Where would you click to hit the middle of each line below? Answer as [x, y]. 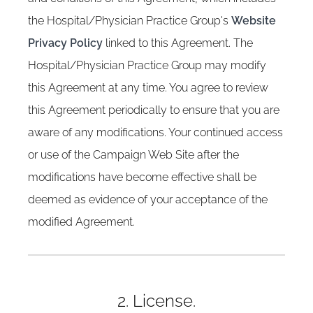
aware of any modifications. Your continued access [155, 132]
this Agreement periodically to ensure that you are [154, 110]
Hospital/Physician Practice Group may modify [147, 65]
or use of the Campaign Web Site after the [133, 155]
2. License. [156, 301]
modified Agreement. [81, 222]
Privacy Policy [65, 43]
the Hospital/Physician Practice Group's [130, 21]
